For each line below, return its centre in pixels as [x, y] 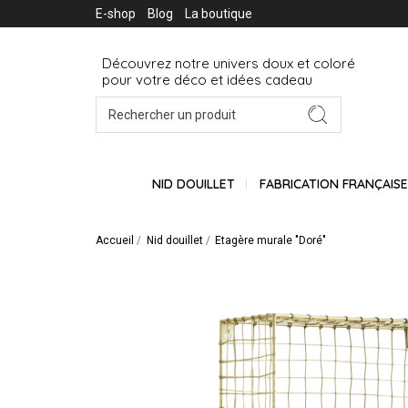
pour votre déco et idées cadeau [207, 80]
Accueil [115, 240]
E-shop [116, 14]
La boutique [219, 14]
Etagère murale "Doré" [271, 240]
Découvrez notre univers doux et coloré [230, 64]
